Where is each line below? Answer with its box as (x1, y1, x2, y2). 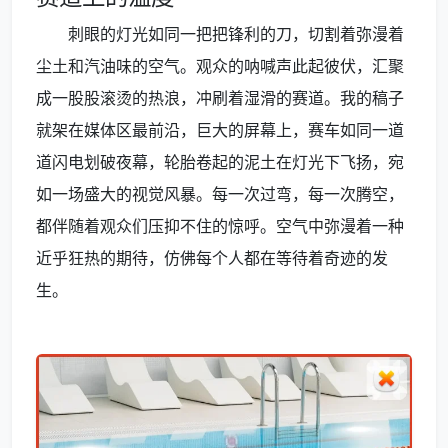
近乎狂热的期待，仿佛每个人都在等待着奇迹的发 (36, 247, 388, 269)
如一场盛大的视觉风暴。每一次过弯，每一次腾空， (36, 183, 404, 205)
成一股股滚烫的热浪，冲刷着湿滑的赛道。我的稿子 (36, 87, 404, 109)
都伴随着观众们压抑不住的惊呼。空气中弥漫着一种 (36, 215, 404, 237)
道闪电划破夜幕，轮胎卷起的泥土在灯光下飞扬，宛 (36, 151, 404, 173)
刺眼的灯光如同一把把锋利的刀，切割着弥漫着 (68, 23, 404, 45)
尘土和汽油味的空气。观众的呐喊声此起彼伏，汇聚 (36, 55, 404, 77)
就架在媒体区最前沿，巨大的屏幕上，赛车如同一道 (36, 119, 404, 141)
